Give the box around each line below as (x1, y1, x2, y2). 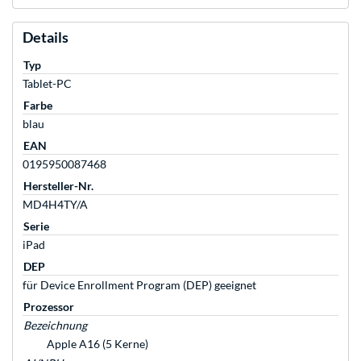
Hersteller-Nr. (23, 179, 93, 193)
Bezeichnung (23, 318, 87, 333)
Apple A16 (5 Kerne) (47, 337, 148, 351)
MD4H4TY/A (23, 197, 88, 212)
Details (23, 28, 68, 47)
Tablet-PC (23, 77, 72, 91)
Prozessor (23, 300, 74, 314)
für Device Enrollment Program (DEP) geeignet (23, 278, 256, 293)
